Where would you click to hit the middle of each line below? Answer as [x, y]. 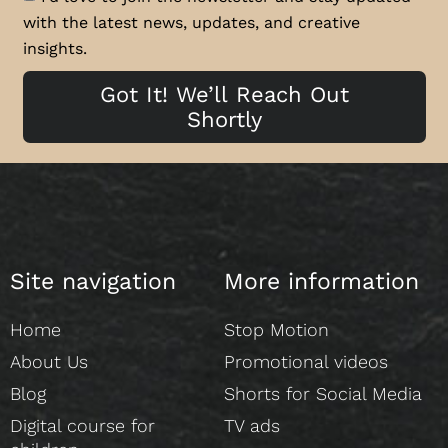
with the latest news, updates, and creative [191, 22]
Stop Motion [276, 330]
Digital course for [82, 426]
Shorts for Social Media [323, 394]
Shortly [224, 120]
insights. [54, 48]
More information [321, 282]
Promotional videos [306, 362]
